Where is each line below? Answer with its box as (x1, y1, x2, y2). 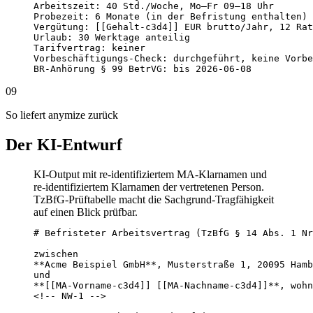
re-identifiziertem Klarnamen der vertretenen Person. (34, 180, 264, 193)
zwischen (34, 248, 78, 259)
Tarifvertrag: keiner (34, 43, 145, 54)
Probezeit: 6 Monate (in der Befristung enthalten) (34, 11, 307, 22)
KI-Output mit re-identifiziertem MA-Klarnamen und (34, 168, 267, 180)
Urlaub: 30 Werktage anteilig (34, 32, 190, 43)
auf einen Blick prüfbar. (34, 205, 138, 218)
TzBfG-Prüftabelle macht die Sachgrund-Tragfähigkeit (34, 193, 274, 205)
